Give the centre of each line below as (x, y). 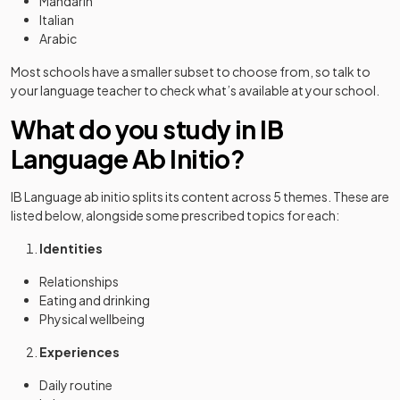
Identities (71, 248)
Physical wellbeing (92, 319)
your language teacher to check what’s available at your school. (195, 90)
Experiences (79, 352)
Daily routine (76, 385)
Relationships (79, 281)
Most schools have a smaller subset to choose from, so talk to (191, 71)
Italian (57, 20)
